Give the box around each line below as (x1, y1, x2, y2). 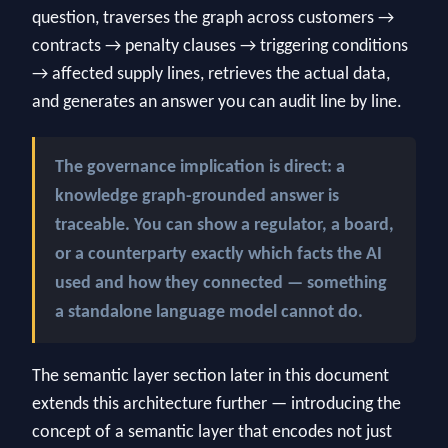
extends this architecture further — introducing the (32, 396, 401, 413)
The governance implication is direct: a (55, 159, 345, 176)
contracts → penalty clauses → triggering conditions (32, 38, 408, 55)
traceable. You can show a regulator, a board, (55, 217, 394, 234)
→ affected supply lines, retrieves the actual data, (32, 66, 390, 83)
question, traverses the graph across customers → (32, 10, 394, 27)
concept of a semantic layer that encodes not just (32, 424, 392, 441)
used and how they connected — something (55, 275, 387, 292)
